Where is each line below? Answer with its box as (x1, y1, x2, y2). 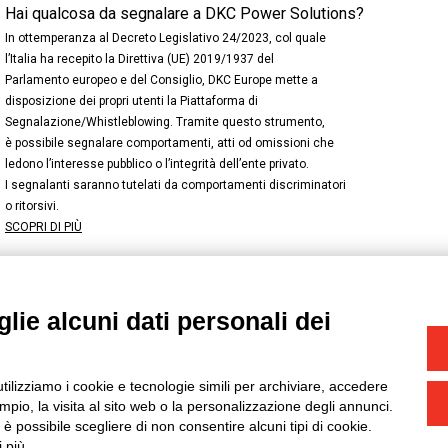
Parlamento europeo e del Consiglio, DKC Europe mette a (5, 73, 318, 87)
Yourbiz (35, 357, 84, 373)
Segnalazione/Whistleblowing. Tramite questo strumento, (5, 115, 325, 129)
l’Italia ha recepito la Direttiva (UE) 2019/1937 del (5, 52, 274, 66)
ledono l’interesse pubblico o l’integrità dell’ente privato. (5, 157, 309, 171)
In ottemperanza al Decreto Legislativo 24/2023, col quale (5, 31, 326, 45)
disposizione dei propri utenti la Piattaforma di (5, 94, 258, 108)
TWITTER (92, 332, 149, 348)
